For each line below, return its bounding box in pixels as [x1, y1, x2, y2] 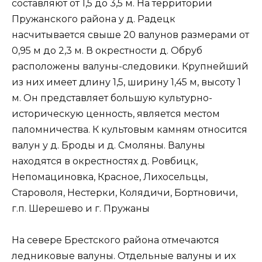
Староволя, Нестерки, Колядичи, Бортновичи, [12, 187, 237, 198]
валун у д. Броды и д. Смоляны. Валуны [12, 139, 205, 151]
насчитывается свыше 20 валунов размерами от [12, 29, 249, 40]
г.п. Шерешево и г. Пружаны [12, 202, 150, 214]
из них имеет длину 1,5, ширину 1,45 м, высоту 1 [12, 76, 241, 88]
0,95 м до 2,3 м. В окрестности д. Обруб [12, 44, 202, 56]
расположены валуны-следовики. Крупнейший [12, 60, 249, 72]
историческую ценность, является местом [12, 108, 220, 119]
